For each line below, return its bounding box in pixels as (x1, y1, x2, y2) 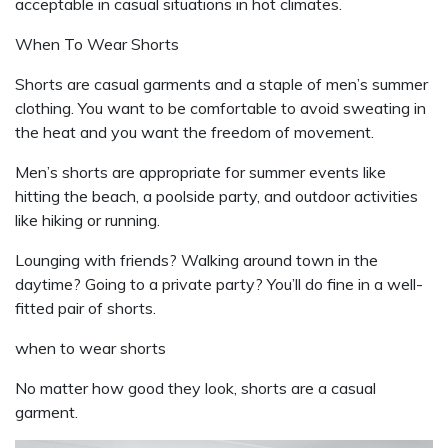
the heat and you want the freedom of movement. (15, 122, 374, 142)
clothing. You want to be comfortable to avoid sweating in (15, 98, 426, 118)
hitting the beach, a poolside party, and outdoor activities (15, 186, 418, 206)
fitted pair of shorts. (15, 298, 156, 318)
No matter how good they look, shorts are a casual (15, 378, 376, 398)
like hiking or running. (15, 210, 160, 230)
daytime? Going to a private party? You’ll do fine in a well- (15, 274, 423, 294)
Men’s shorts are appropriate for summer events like (15, 162, 386, 182)
